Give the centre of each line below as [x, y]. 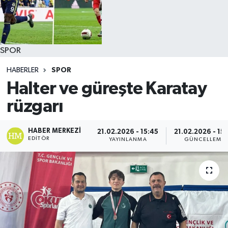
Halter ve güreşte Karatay [106, 89]
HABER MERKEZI [55, 131]
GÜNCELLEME [205, 140]
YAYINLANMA [128, 140]
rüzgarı [35, 107]
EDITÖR [39, 138]
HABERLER [22, 70]
